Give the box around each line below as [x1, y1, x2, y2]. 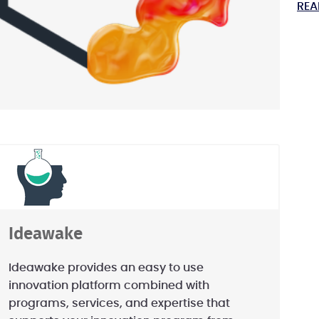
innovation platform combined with [9, 280, 209, 291]
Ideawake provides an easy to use [9, 262, 204, 273]
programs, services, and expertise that [9, 298, 230, 309]
